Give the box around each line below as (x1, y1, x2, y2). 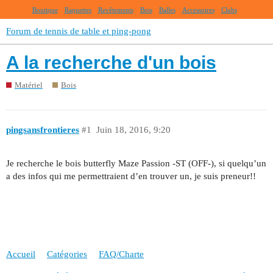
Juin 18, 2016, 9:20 (96, 125, 171, 135)
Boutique (32, 6, 58, 13)
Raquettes (64, 6, 91, 13)
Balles (158, 6, 175, 13)
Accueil (6, 249, 35, 260)
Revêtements (97, 6, 133, 13)
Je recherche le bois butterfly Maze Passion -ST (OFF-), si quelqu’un (6, 158, 266, 168)
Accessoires (182, 6, 214, 13)
